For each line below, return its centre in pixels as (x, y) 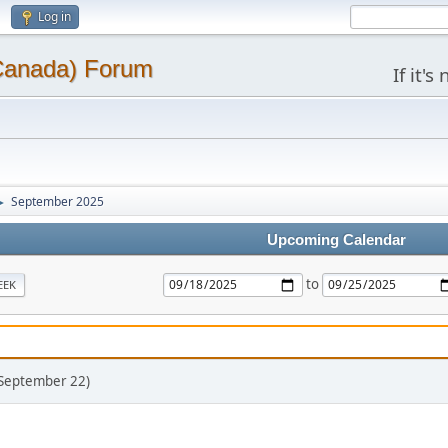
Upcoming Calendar (336, 240)
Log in (54, 16)
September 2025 (57, 201)
